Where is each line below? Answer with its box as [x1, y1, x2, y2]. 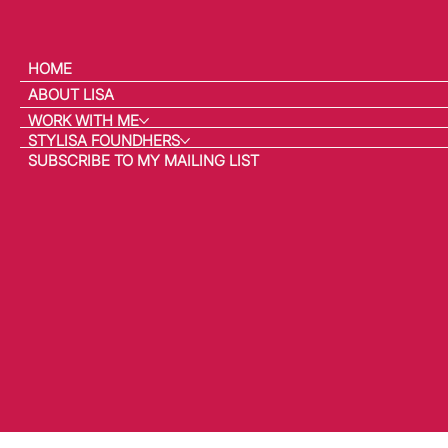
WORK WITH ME [28, 111, 140, 131]
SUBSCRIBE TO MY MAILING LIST [28, 151, 260, 171]
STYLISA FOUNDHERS [28, 131, 181, 151]
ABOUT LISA [28, 85, 115, 105]
